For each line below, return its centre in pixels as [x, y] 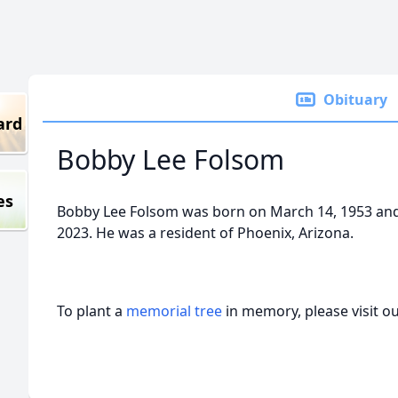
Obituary [355, 99]
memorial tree [174, 311]
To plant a [92, 311]
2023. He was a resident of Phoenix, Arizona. [205, 233]
